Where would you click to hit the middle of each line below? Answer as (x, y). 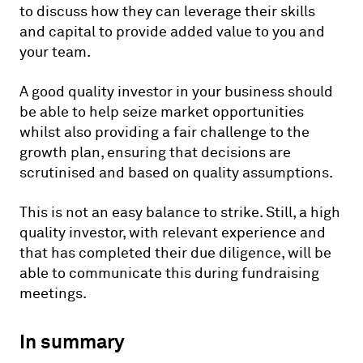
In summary (72, 341)
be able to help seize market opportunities (162, 112)
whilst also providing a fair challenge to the (164, 132)
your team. (55, 52)
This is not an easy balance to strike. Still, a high (180, 212)
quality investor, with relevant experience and (173, 233)
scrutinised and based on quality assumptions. (176, 173)
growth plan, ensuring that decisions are (155, 152)
